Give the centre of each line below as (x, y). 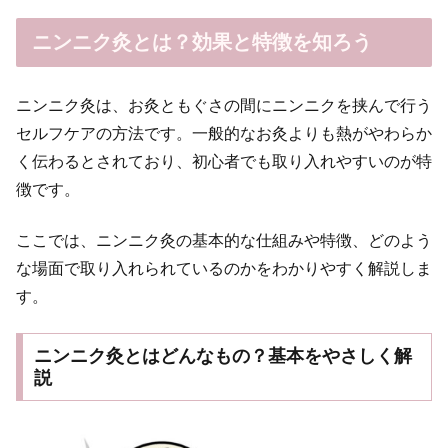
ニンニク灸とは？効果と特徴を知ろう (202, 42)
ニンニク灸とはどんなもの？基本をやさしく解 (222, 356)
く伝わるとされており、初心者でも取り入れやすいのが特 (224, 162)
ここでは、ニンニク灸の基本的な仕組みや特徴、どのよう (224, 240)
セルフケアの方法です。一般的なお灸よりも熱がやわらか (224, 134)
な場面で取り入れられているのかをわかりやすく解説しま (224, 268)
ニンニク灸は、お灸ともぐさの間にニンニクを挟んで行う (224, 106)
